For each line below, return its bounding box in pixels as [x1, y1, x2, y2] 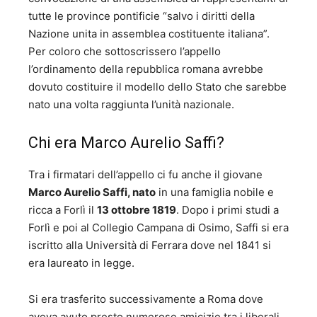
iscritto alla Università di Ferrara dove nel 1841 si [28, 238, 271, 253]
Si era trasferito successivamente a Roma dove [28, 292, 263, 306]
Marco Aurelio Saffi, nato [28, 185, 156, 200]
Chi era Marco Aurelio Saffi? [28, 134, 224, 152]
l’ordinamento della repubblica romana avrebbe [28, 62, 263, 76]
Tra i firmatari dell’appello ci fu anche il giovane [28, 168, 263, 182]
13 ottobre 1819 [97, 203, 176, 217]
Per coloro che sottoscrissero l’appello [28, 45, 221, 59]
